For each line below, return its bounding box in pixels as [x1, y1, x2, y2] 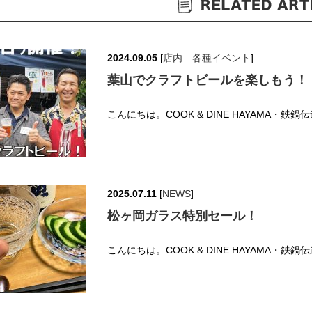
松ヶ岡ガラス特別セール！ [107, 208, 258, 223]
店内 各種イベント [163, 52, 251, 63]
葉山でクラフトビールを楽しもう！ [107, 72, 308, 87]
